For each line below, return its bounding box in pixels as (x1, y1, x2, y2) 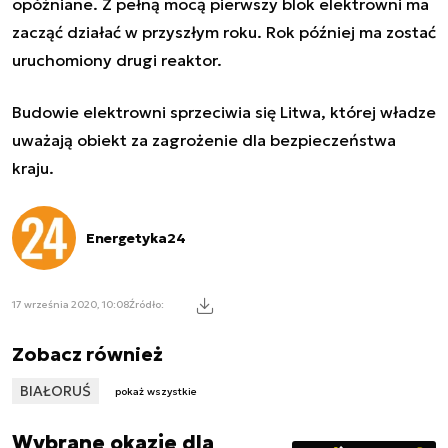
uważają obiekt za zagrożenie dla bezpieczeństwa (12, 129, 396, 150)
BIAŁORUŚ (20, 381, 91, 400)
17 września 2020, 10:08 (12, 298, 129, 311)
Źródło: (129, 298, 164, 311)
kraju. (12, 157, 54, 178)
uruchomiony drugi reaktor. (12, 49, 222, 70)
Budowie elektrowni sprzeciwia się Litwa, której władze (12, 101, 436, 122)
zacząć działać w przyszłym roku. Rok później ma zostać (12, 21, 436, 42)
